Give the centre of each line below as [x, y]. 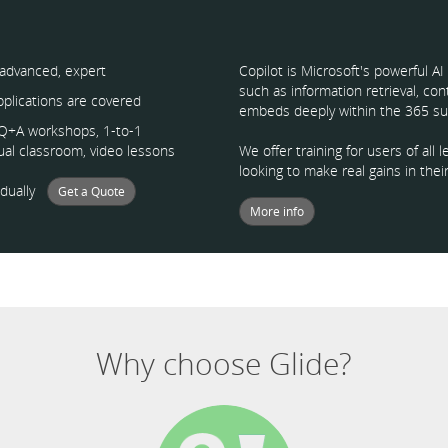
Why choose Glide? [224, 363]
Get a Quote [91, 191]
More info [277, 211]
